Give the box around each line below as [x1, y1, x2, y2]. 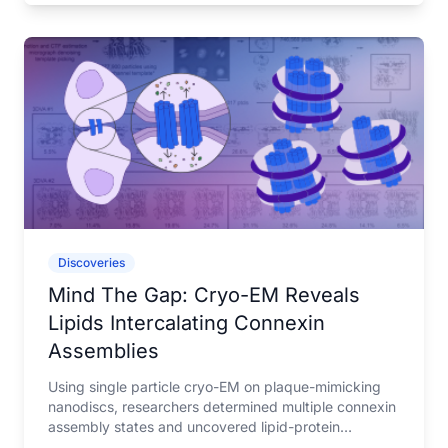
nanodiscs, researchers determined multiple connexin [48, 398, 396, 415]
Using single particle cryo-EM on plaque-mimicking [48, 378, 381, 395]
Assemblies [48, 339, 159, 363]
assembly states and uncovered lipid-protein [48, 418, 340, 435]
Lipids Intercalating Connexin [48, 311, 325, 335]
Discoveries [58, 255, 125, 270]
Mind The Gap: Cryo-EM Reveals [48, 283, 360, 307]
